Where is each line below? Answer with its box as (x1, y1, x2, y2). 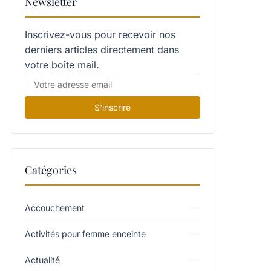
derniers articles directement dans (25, 44, 179, 56)
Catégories (25, 163, 77, 177)
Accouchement (25, 203, 85, 213)
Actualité (25, 255, 60, 265)
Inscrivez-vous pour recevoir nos (25, 28, 175, 41)
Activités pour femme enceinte (25, 229, 146, 239)
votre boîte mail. (25, 59, 99, 71)
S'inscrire (94, 102, 131, 113)
